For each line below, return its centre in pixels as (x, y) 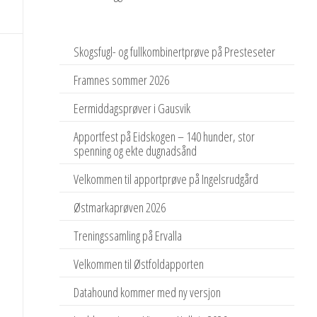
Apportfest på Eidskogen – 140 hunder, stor (165, 137)
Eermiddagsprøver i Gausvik (132, 108)
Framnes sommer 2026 (122, 80)
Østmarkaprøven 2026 (120, 207)
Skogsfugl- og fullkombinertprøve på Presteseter (175, 52)
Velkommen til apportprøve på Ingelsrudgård (166, 179)
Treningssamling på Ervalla (128, 236)
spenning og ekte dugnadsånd (136, 151)
